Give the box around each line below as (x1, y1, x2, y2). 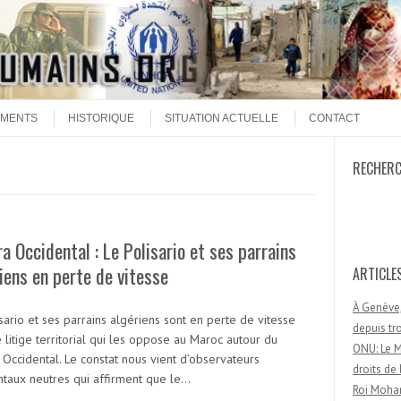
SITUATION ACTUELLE (165, 112, 278, 124)
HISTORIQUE (68, 112, 134, 124)
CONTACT (309, 112, 360, 124)
